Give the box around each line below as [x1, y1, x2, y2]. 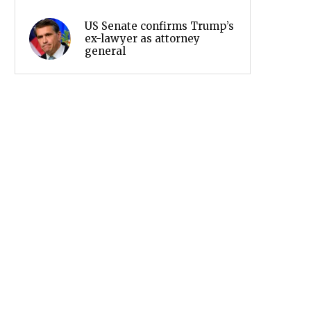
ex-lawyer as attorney [85, 31, 200, 45]
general [85, 44, 126, 58]
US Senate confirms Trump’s [85, 19, 234, 33]
